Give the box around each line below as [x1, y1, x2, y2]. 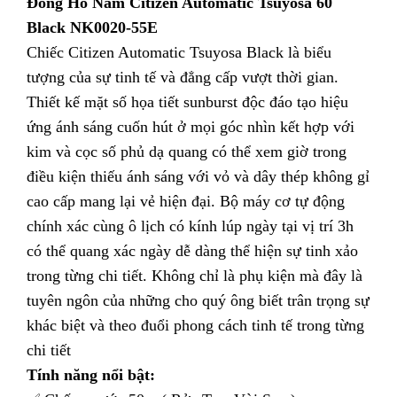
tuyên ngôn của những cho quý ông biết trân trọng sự [27, 291, 370, 309]
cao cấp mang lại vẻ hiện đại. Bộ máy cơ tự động [27, 191, 345, 210]
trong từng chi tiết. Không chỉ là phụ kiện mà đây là [27, 266, 362, 284]
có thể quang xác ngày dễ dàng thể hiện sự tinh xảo [27, 241, 358, 260]
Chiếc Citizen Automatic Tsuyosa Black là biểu [27, 43, 331, 61]
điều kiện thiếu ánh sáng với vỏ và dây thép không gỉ [27, 167, 370, 185]
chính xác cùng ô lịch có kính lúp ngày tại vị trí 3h [27, 216, 354, 235]
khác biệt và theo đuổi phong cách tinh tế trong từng [27, 315, 364, 334]
